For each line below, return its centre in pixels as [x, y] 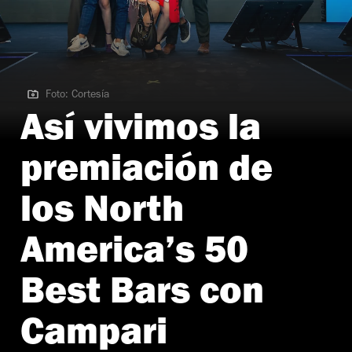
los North [102, 214]
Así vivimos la [141, 132]
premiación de [147, 173]
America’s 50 [134, 255]
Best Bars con [142, 296]
